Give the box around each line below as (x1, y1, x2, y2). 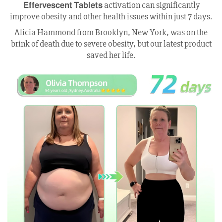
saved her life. (87, 49, 135, 60)
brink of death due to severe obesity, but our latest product (10, 38, 212, 49)
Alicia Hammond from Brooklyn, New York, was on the (14, 26, 208, 38)
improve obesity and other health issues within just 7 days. (10, 10, 212, 22)
